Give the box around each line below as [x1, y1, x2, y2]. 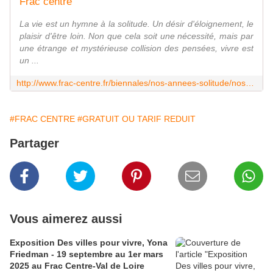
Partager [10, 136, 59, 151]
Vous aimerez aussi [10, 212, 122, 226]
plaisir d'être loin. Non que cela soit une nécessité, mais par [19, 31, 253, 41]
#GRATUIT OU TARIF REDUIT [77, 114, 196, 124]
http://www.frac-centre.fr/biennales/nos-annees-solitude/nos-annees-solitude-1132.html [246, 78, 254, 88]
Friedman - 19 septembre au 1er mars [10, 249, 163, 260]
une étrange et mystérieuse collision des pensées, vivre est [19, 43, 253, 54]
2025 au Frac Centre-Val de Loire [10, 261, 144, 271]
